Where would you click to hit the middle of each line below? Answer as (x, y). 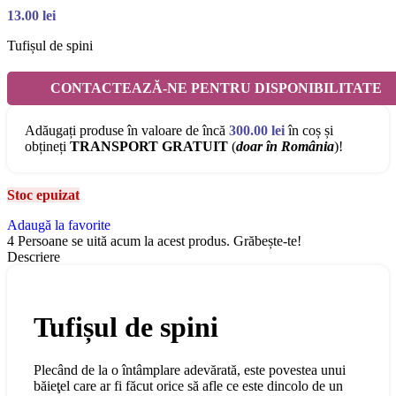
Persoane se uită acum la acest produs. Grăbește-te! (160, 241)
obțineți (47, 147)
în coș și (309, 131)
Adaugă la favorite (59, 225)
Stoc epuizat (43, 195)
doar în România (285, 147)
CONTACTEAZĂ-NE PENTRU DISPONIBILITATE (216, 88)
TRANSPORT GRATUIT (149, 147)
